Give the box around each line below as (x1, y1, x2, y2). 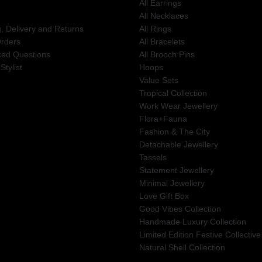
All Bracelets (139, 36, 185, 46)
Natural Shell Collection (139, 242, 225, 252)
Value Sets (139, 75, 178, 85)
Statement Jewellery (139, 165, 214, 175)
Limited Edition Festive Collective (139, 229, 261, 239)
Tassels (139, 152, 167, 162)
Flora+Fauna (139, 113, 187, 123)
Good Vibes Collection (139, 204, 221, 213)
